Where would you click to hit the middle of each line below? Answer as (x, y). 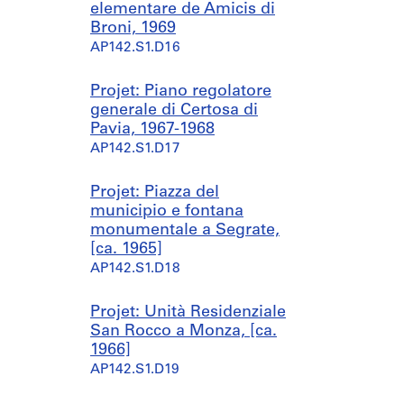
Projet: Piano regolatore (181, 92)
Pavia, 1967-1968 (152, 129)
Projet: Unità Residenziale (188, 312)
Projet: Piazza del (155, 193)
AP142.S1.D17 (135, 149)
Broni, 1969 (133, 28)
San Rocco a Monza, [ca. (184, 331)
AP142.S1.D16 (135, 48)
